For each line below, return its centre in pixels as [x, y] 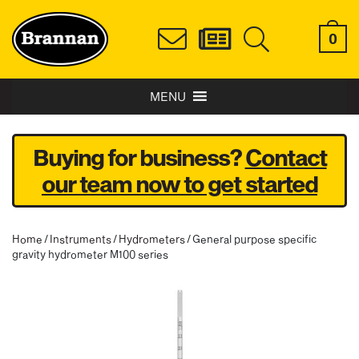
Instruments [81, 238]
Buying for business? [139, 157]
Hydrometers [152, 238]
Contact [286, 157]
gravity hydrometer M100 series [90, 254]
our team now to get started [179, 184]
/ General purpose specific [251, 238]
